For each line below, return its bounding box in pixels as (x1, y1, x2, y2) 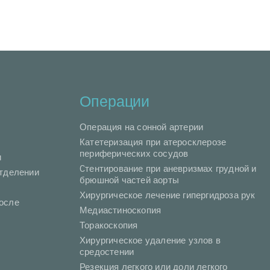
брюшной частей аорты (80, 174, 179, 186)
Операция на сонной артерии (80, 121, 204, 133)
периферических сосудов (80, 148, 189, 159)
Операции (80, 91, 150, 111)
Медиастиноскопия (80, 204, 162, 216)
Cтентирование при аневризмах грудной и (80, 163, 257, 174)
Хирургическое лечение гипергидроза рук (80, 189, 256, 201)
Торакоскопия (80, 219, 138, 231)
